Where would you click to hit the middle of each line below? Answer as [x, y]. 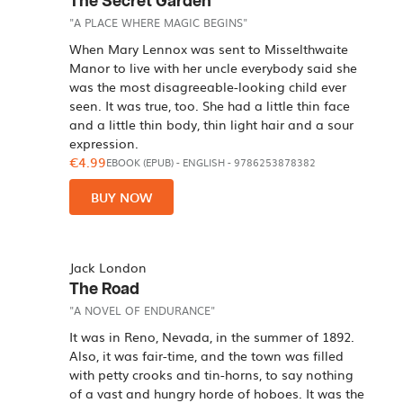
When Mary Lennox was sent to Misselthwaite [209, 49]
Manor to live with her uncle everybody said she [214, 67]
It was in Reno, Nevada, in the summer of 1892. [212, 336]
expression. [104, 143]
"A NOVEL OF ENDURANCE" [143, 310]
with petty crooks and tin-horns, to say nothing [212, 374]
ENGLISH [204, 162]
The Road [105, 289]
